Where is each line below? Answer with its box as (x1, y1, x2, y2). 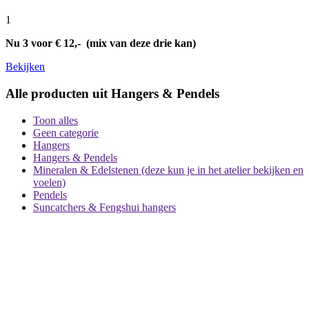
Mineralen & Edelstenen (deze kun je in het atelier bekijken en (33, 163, 303, 176)
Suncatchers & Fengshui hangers (33, 201, 176, 213)
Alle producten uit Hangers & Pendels (6, 86, 219, 101)
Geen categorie (33, 126, 99, 139)
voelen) (33, 176, 66, 188)
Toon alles (33, 114, 78, 126)
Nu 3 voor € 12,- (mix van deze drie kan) (6, 37, 196, 50)
